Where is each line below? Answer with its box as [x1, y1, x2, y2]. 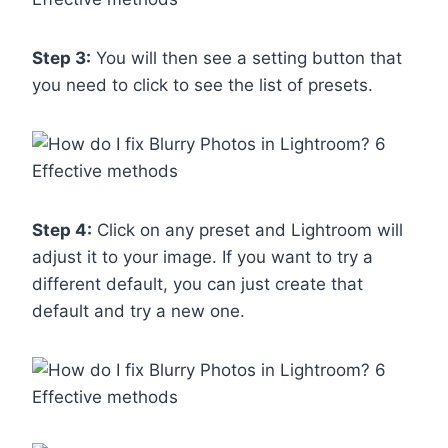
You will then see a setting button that [91, 48, 402, 69]
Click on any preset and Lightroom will [92, 220, 403, 241]
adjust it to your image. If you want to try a [32, 247, 373, 268]
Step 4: [32, 220, 92, 241]
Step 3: [32, 48, 91, 69]
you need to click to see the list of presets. [32, 75, 373, 96]
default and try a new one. [32, 301, 245, 322]
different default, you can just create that [32, 274, 363, 295]
